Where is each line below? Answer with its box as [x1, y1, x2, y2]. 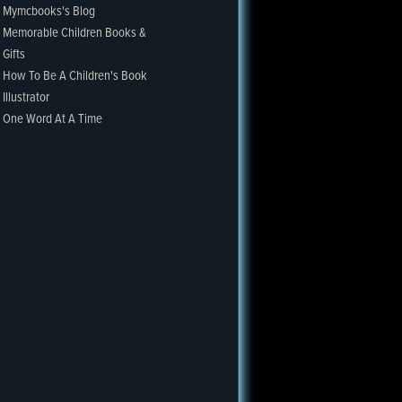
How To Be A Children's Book [3, 67, 147, 85]
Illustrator [3, 89, 49, 107]
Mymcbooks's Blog [3, 3, 95, 21]
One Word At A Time [3, 110, 102, 128]
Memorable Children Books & [3, 24, 146, 42]
